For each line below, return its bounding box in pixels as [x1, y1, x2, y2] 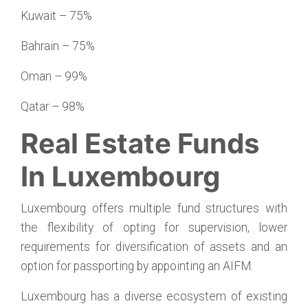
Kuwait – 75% [21, 9, 92, 23]
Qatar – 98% [21, 100, 85, 113]
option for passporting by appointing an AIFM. [21, 259, 253, 273]
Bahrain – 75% [21, 39, 95, 53]
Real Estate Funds [21, 126, 259, 160]
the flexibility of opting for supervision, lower [21, 221, 287, 234]
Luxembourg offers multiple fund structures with [21, 201, 287, 215]
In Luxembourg [21, 159, 220, 193]
